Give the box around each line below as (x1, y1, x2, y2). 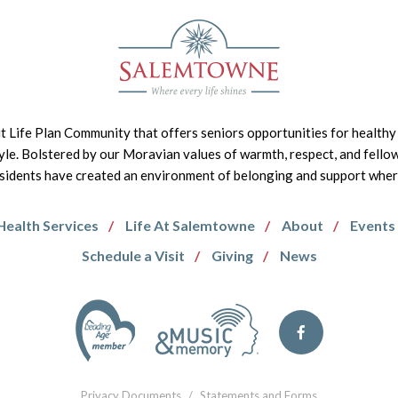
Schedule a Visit (81, 247, 185, 264)
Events (349, 217, 395, 234)
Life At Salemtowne (124, 217, 255, 234)
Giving (211, 247, 253, 264)
